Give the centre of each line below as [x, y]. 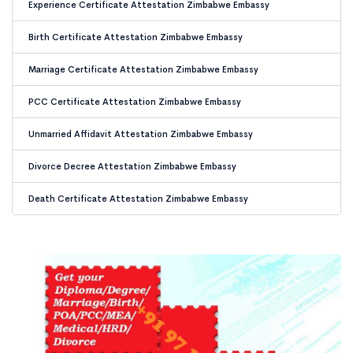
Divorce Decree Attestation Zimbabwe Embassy [132, 166]
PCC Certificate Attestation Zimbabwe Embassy [135, 102]
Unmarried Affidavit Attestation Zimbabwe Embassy [141, 134]
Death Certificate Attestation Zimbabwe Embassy [138, 199]
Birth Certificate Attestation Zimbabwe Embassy [136, 37]
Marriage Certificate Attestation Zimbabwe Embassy [143, 69]
